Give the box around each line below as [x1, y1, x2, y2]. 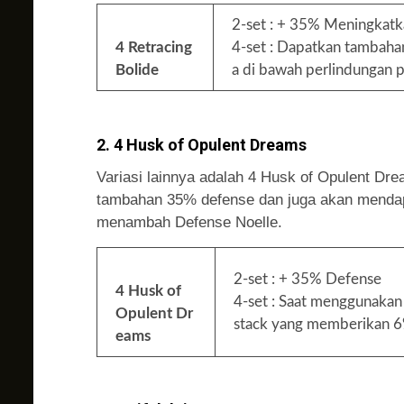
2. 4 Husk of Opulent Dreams [96, 134, 307, 154]
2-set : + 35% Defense [234, 271, 381, 287]
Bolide [115, 62, 159, 78]
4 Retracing [115, 40, 192, 56]
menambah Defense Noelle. [96, 213, 282, 231]
